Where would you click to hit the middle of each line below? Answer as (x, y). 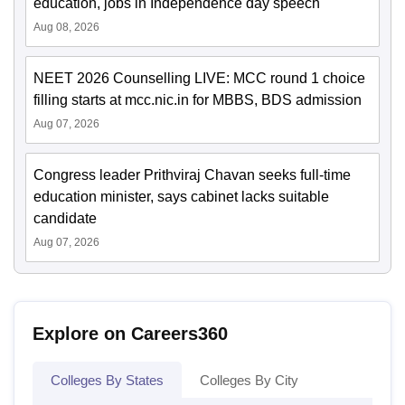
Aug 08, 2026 (66, 27)
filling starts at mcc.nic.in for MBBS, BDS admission (198, 100)
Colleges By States (107, 380)
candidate (65, 218)
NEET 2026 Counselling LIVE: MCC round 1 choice (199, 78)
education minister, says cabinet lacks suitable (181, 197)
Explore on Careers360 (130, 334)
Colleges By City (249, 380)
